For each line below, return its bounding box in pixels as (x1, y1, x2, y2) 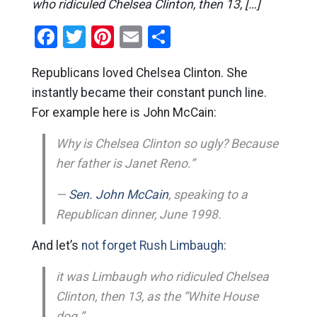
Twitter (85, 23, 155, 50)
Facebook (57, 23, 151, 50)
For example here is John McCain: (31, 105, 217, 120)
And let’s (31, 238, 81, 253)
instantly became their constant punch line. (31, 86, 267, 100)
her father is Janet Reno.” (55, 156, 195, 171)
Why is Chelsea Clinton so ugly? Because (55, 137, 278, 151)
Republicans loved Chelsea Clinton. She (31, 66, 248, 80)
